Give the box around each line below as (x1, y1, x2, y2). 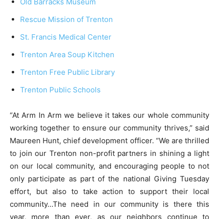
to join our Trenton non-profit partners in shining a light (10, 148, 209, 158)
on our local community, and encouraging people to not (10, 161, 209, 171)
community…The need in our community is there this (10, 199, 209, 209)
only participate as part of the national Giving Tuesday (10, 174, 209, 183)
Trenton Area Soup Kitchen (20, 49, 114, 59)
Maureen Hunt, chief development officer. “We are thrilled (10, 135, 209, 145)
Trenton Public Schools (20, 85, 101, 94)
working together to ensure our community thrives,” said (10, 123, 209, 132)
